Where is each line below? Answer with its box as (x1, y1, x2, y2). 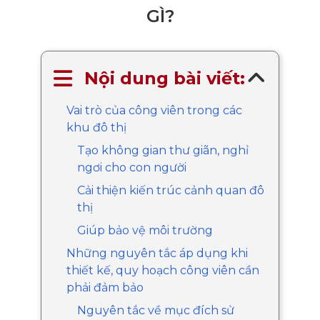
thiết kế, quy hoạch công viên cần (66, 263, 259, 277)
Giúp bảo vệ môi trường (76, 223, 213, 237)
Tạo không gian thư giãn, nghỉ (76, 143, 249, 157)
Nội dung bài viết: (84, 67, 245, 89)
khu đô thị (66, 120, 126, 134)
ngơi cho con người (76, 160, 186, 174)
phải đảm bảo (66, 280, 146, 294)
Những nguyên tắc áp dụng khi (66, 246, 248, 260)
